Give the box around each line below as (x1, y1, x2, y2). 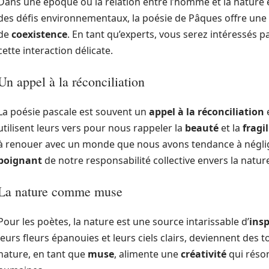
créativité (181, 247, 226, 261)
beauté (185, 121, 219, 134)
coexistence (11, 28, 67, 41)
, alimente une (114, 247, 181, 261)
